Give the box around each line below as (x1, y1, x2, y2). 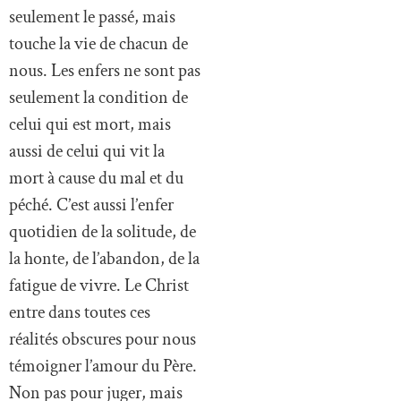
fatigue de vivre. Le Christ (9, 274, 189, 298)
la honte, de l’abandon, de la (9, 247, 200, 271)
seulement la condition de (9, 86, 188, 110)
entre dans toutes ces (9, 301, 150, 325)
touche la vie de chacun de (9, 32, 188, 56)
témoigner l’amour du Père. (9, 354, 197, 379)
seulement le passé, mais (9, 5, 175, 30)
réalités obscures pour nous (9, 328, 196, 352)
